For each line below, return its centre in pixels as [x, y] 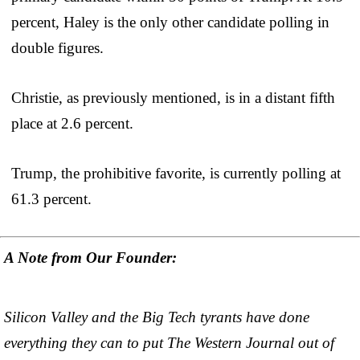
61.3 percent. [51, 198]
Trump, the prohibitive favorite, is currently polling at [176, 173]
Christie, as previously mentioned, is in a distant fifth [173, 97]
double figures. [57, 47]
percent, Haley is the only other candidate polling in [170, 22]
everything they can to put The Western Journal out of [169, 343]
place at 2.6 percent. [72, 123]
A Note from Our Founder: [90, 258]
